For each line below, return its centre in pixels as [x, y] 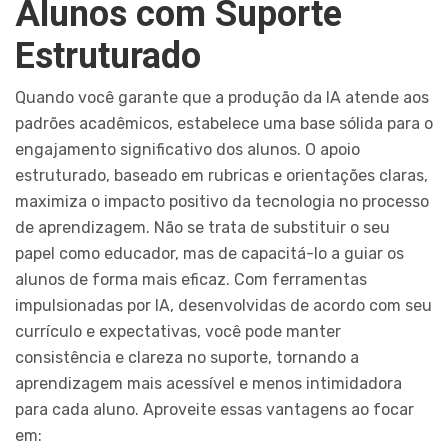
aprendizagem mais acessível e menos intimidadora [208, 384]
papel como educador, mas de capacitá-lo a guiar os [209, 254]
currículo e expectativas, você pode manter [178, 332]
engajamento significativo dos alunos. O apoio [187, 150]
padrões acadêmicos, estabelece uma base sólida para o [224, 124]
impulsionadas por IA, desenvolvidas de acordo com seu [223, 306]
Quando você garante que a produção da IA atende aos [222, 98]
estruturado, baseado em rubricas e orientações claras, [221, 176]
